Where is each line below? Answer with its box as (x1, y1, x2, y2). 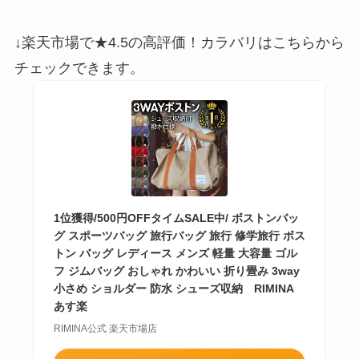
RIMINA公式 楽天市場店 (53, 322, 157, 334)
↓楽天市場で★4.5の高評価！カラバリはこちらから (14, 34, 345, 50)
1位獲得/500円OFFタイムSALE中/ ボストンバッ (53, 211, 299, 224)
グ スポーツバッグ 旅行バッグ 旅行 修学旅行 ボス (53, 228, 305, 242)
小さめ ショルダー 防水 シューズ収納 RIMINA (53, 281, 293, 295)
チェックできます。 (14, 59, 144, 76)
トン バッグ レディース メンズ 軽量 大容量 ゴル (53, 246, 297, 260)
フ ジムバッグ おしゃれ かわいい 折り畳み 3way (53, 264, 300, 277)
